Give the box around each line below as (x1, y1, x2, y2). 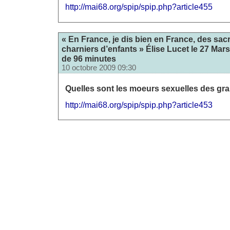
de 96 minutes (62, 54, 116, 64)
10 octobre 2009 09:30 (62, 64, 136, 72)
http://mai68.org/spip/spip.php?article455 (65, 2, 213, 12)
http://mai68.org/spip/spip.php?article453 (65, 100, 213, 109)
